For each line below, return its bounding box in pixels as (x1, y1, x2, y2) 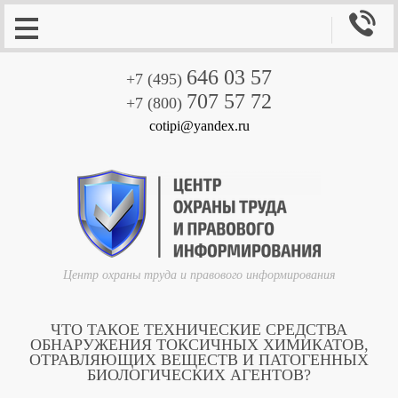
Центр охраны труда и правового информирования (62, 268, 336, 282)
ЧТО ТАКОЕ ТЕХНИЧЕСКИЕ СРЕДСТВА (51, 321, 347, 338)
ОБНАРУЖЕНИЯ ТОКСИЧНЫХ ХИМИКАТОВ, (29, 336, 369, 354)
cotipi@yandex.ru (148, 118, 250, 133)
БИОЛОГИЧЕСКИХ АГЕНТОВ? (87, 366, 311, 384)
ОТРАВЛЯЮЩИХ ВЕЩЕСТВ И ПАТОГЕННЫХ (29, 351, 369, 369)
